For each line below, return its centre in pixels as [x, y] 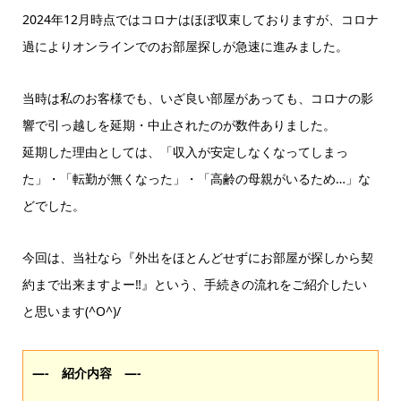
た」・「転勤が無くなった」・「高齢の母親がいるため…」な [196, 178]
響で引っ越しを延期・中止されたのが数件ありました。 [179, 124]
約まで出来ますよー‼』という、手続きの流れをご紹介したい [194, 284]
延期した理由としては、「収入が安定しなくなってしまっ [185, 151]
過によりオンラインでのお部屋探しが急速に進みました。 [185, 46]
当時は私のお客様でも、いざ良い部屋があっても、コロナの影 [197, 98]
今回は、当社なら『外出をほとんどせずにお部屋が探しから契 [197, 257]
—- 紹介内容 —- [86, 372]
